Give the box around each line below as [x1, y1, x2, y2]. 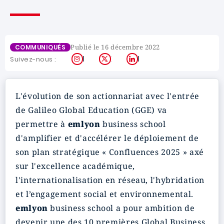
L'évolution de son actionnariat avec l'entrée [15, 90, 199, 101]
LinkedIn [137, 53, 167, 64]
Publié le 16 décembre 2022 [70, 42, 160, 51]
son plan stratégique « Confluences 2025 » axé [15, 146, 204, 157]
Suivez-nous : [10, 54, 56, 64]
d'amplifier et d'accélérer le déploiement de [15, 132, 199, 143]
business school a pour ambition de [47, 202, 195, 213]
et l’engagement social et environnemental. [15, 188, 193, 199]
